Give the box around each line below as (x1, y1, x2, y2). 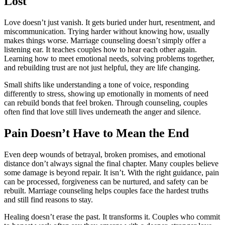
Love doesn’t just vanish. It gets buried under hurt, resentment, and (4, 18, 215, 27)
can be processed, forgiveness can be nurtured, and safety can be (4, 177, 208, 186)
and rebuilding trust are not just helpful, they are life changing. (4, 63, 200, 72)
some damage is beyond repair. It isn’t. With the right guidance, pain (4, 168, 219, 177)
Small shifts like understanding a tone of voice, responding (4, 80, 189, 89)
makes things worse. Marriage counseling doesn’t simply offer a (4, 36, 206, 45)
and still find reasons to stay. (4, 195, 93, 204)
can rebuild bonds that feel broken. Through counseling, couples (4, 98, 207, 107)
